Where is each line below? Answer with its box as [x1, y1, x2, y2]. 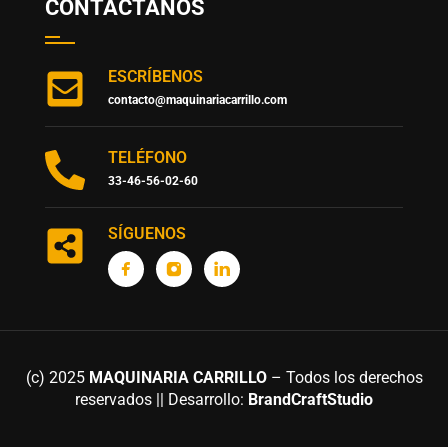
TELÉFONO [107, 148, 187, 168]
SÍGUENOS [107, 224, 186, 244]
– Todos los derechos [266, 368, 423, 387]
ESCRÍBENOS [107, 67, 203, 87]
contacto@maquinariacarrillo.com [107, 93, 287, 108]
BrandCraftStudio [248, 390, 373, 409]
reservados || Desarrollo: [75, 390, 248, 409]
